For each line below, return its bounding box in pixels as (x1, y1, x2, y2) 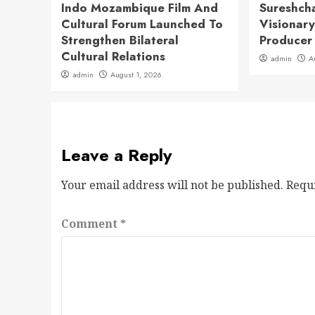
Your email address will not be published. (61, 177, 283, 193)
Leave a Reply (61, 143, 172, 167)
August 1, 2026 (110, 69, 162, 80)
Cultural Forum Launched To (61, 15, 223, 32)
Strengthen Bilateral (61, 32, 179, 49)
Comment (61, 216, 120, 231)
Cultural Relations (61, 48, 165, 65)
